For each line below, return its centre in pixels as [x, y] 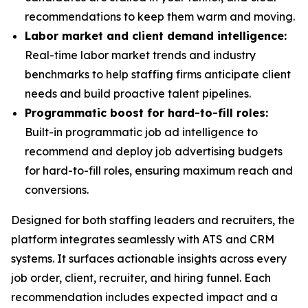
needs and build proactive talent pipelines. [138, 93]
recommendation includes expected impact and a [144, 297]
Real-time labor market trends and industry [140, 55]
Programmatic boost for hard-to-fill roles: [146, 112]
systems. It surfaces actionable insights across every [149, 258]
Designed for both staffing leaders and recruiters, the [153, 220]
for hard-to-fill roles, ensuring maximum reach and [159, 170]
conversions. [57, 189]
